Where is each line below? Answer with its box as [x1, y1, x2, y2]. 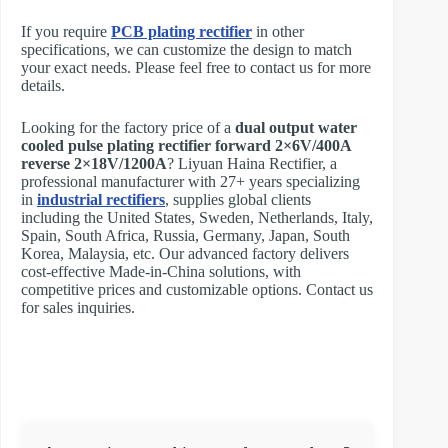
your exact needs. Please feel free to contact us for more [21, 59, 371, 77]
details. [21, 77, 65, 95]
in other [252, 23, 304, 41]
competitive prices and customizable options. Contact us [21, 281, 373, 299]
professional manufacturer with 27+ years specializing [21, 173, 360, 191]
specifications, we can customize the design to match [21, 41, 352, 59]
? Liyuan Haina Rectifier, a [167, 155, 337, 173]
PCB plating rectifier [111, 23, 252, 41]
